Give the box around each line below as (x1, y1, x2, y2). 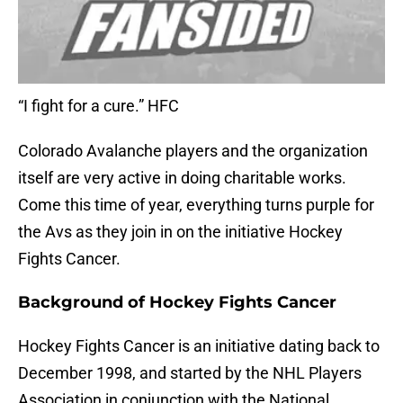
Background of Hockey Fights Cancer (18, 292, 336, 313)
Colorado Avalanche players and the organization (18, 141, 368, 161)
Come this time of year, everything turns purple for (18, 195, 374, 215)
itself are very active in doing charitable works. (18, 168, 346, 188)
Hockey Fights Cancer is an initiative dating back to (18, 336, 380, 356)
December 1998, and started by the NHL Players (18, 363, 362, 383)
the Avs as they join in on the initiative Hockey (18, 222, 343, 242)
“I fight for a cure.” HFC (18, 96, 179, 116)
